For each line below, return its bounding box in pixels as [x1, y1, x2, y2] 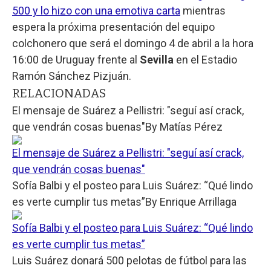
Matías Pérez [160, 120, 223, 133]
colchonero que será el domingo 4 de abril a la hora [12, 36, 253, 50]
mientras [180, 4, 226, 17]
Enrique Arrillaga [160, 195, 237, 208]
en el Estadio [176, 53, 237, 66]
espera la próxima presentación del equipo [12, 20, 215, 33]
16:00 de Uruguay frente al [12, 53, 140, 66]
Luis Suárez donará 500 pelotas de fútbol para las [12, 253, 247, 267]
